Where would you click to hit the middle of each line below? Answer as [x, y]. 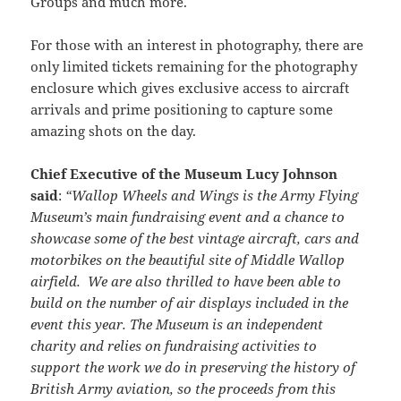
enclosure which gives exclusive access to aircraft [190, 87]
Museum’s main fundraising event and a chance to [188, 216]
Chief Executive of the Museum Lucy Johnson [184, 173]
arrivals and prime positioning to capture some [182, 109]
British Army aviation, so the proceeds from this [183, 388]
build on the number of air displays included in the [190, 302]
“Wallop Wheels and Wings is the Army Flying [212, 195]
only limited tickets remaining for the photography [194, 66]
